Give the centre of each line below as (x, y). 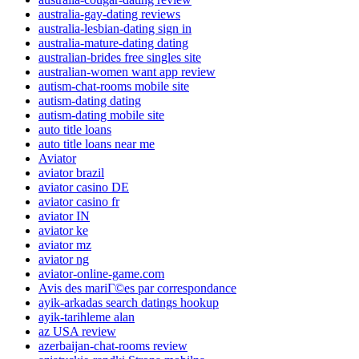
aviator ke (63, 230)
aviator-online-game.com (101, 273)
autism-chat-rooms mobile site (114, 86)
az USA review (77, 331)
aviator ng (64, 259)
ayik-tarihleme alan (87, 317)
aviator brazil (71, 172)
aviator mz (65, 244)
